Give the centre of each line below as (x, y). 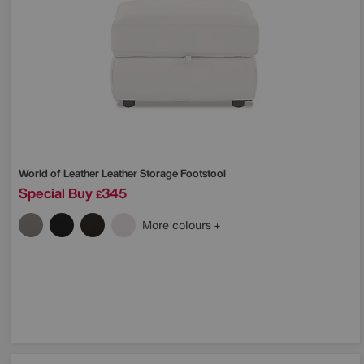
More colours (178, 224)
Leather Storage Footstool (164, 173)
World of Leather (60, 173)
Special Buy (56, 193)
